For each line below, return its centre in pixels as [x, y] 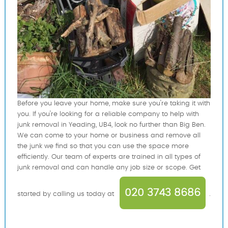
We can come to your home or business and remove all [109, 135]
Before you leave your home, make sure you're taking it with [113, 103]
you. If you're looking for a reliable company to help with [108, 114]
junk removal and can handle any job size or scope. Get [109, 167]
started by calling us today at [66, 194]
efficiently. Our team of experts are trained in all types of [109, 157]
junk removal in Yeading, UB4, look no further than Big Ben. [111, 125]
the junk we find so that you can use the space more [103, 146]
